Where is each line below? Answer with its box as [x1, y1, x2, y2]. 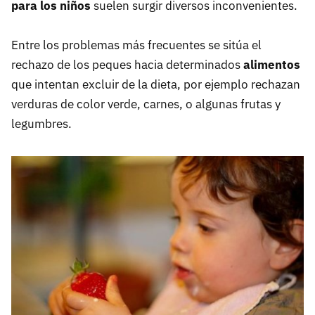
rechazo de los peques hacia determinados [11, 56, 243, 72]
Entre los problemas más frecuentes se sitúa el [11, 37, 262, 53]
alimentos [243, 56, 300, 72]
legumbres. [11, 115, 72, 131]
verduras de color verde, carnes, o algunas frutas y [11, 96, 281, 112]
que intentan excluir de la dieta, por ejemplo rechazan [11, 76, 300, 92]
